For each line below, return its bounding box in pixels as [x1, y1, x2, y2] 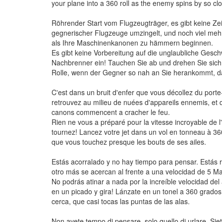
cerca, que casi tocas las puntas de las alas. [52, 196, 190, 206]
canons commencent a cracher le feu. [52, 107, 170, 117]
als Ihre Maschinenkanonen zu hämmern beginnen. [52, 38, 213, 48]
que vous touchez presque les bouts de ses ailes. [52, 137, 206, 147]
